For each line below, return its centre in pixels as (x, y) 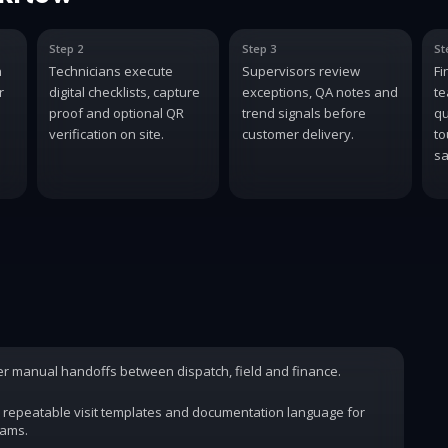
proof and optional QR (116, 113)
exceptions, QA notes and (319, 92)
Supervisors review (300, 71)
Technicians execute (111, 71)
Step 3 (258, 49)
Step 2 (66, 49)
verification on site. (106, 134)
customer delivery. (297, 134)
